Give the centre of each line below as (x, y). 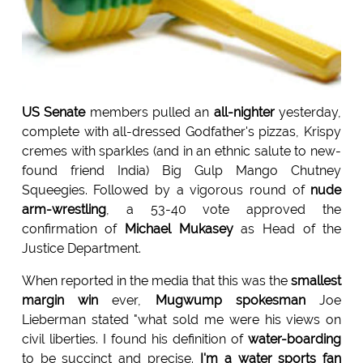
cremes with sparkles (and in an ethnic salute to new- (181, 152)
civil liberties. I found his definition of (135, 340)
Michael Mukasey (179, 229)
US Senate (53, 113)
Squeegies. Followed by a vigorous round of (166, 190)
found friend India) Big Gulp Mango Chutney (181, 171)
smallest (316, 281)
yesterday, (308, 113)
